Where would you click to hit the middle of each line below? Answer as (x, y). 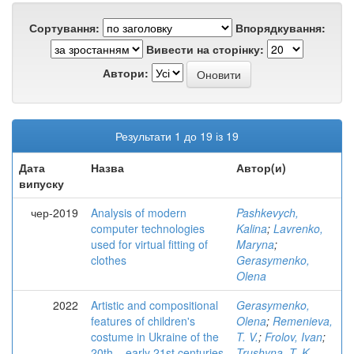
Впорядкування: (280, 28)
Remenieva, (303, 321)
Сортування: (64, 28)
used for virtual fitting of (149, 244)
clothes (109, 260)
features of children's (143, 321)
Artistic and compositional (154, 305)
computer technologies (148, 228)
